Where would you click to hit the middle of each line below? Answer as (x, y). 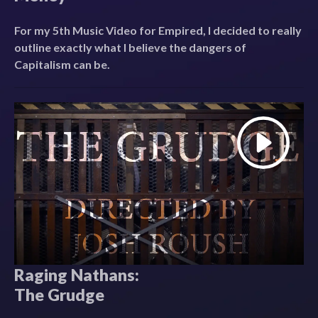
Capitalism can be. (62, 64)
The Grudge (59, 295)
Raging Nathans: (77, 275)
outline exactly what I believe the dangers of (130, 47)
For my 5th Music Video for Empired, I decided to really (158, 30)
